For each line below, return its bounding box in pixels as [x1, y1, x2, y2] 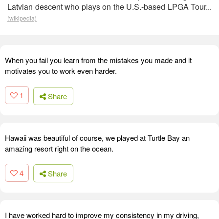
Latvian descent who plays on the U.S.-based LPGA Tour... [7, 1, 212, 12]
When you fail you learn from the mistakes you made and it [5, 55, 192, 65]
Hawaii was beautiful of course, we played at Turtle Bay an [5, 132, 190, 143]
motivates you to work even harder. [5, 66, 117, 76]
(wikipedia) [7, 14, 37, 22]
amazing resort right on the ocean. [5, 143, 113, 153]
